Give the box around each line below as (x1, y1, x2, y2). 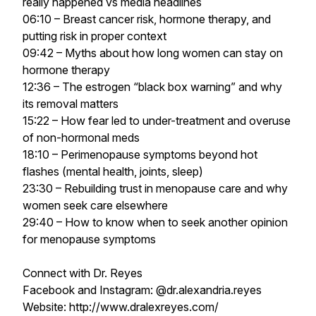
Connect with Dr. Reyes (23, 266, 142, 280)
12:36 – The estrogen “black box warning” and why (23, 80, 282, 94)
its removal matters (23, 97, 119, 111)
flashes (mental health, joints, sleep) (23, 164, 203, 178)
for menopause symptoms (23, 232, 156, 246)
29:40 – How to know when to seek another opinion (23, 215, 288, 229)
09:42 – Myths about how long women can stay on (23, 46, 283, 60)
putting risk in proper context (23, 29, 166, 43)
